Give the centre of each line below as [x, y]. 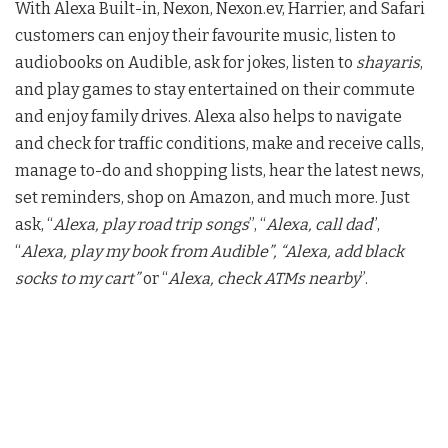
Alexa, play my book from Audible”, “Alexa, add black [212, 252]
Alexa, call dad [319, 225]
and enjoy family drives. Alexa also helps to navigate [208, 117]
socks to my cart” [79, 279]
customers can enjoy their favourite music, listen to [205, 36]
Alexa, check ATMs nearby [264, 279]
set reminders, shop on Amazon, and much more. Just [212, 198]
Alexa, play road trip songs [151, 225]
